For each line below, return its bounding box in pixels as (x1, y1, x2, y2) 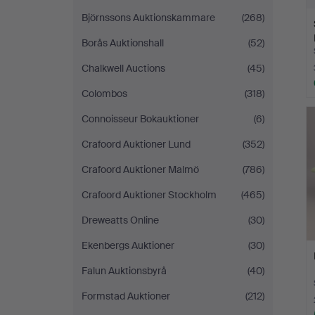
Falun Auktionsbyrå (82, 264, 167, 277)
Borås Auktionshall (82, 37, 164, 49)
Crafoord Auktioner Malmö (82, 163, 199, 176)
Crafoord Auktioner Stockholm (82, 188, 217, 201)
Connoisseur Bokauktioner (82, 112, 199, 125)
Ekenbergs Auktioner (82, 239, 174, 252)
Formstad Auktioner (82, 290, 170, 302)
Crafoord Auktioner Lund (82, 138, 191, 150)
